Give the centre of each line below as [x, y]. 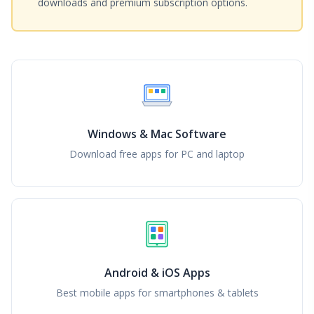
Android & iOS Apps [157, 273]
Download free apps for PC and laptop [157, 153]
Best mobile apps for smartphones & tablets [157, 293]
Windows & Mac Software [157, 134]
